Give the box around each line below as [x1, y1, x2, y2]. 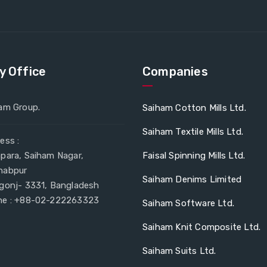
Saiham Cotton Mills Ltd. [142, 102, 246, 113]
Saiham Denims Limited [142, 173, 242, 185]
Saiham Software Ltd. [142, 197, 234, 209]
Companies [142, 64, 208, 79]
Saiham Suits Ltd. [142, 245, 216, 256]
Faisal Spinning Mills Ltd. [142, 150, 246, 161]
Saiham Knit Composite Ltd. [142, 221, 261, 232]
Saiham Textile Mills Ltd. [142, 126, 243, 137]
